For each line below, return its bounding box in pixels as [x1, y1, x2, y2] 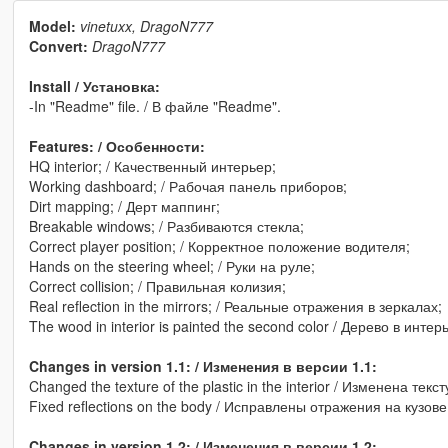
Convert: [28, 36, 88, 57]
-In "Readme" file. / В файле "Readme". [28, 96, 281, 117]
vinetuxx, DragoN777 [79, 16, 213, 37]
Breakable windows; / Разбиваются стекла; [28, 216, 304, 237]
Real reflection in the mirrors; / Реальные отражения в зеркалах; [28, 296, 442, 317]
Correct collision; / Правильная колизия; [28, 276, 286, 297]
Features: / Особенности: [28, 136, 205, 157]
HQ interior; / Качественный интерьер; [28, 156, 276, 177]
